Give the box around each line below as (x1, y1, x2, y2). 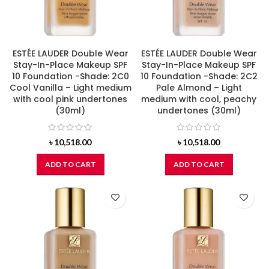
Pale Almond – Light (156, 82, 242, 94)
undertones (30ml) (157, 104, 241, 117)
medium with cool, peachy (141, 93, 256, 106)
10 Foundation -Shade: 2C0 (11, 70, 129, 83)
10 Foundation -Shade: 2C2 (140, 70, 258, 83)
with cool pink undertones (13, 93, 127, 106)
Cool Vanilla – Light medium (9, 82, 131, 94)
